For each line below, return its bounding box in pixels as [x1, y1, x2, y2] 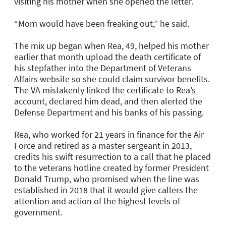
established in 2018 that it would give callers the [14, 184, 198, 196]
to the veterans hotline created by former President [14, 161, 209, 174]
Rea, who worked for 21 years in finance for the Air [14, 128, 204, 140]
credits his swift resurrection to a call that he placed [14, 150, 211, 162]
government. [14, 206, 63, 218]
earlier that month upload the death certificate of [14, 50, 201, 63]
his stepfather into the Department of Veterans [14, 62, 191, 74]
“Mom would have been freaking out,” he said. [14, 17, 189, 29]
